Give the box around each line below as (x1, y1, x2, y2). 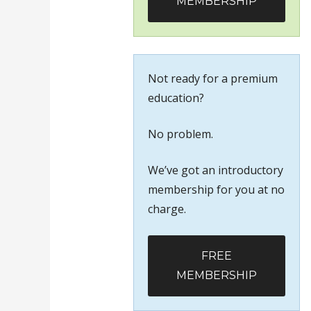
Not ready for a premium (148, 71, 278, 86)
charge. (148, 201, 186, 217)
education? (148, 90, 204, 106)
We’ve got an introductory (148, 162, 283, 178)
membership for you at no (148, 182, 285, 197)
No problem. (148, 126, 213, 142)
